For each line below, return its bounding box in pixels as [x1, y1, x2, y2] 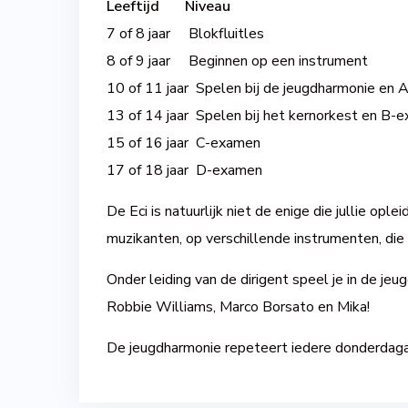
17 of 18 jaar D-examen [107, 159, 262, 180]
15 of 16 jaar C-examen [107, 132, 260, 153]
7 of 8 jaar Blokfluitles [107, 23, 264, 44]
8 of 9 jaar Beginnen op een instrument [107, 50, 368, 71]
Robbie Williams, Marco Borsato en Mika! [107, 296, 370, 317]
